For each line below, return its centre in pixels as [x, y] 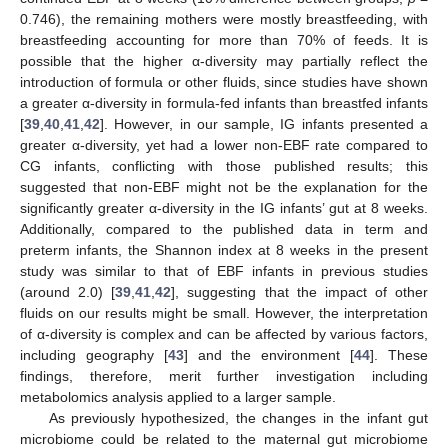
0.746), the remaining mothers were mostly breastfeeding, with [224, 19]
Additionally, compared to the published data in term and [224, 229]
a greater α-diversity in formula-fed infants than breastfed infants [224, 103]
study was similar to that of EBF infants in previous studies [224, 271]
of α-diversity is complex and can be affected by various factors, [224, 334]
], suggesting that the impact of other [299, 292]
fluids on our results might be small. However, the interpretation [224, 313]
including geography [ [94, 355]
